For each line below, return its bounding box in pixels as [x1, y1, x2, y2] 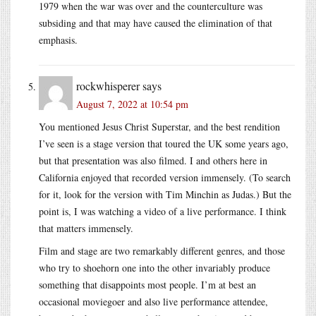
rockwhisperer [76, 78, 140, 93]
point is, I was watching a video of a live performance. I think [39, 204, 286, 218]
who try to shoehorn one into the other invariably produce [39, 260, 270, 274]
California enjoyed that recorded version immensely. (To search [39, 170, 291, 184]
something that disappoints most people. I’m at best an [39, 277, 256, 291]
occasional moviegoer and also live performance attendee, [39, 294, 268, 308]
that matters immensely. [39, 221, 133, 235]
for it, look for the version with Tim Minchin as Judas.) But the [39, 187, 291, 201]
